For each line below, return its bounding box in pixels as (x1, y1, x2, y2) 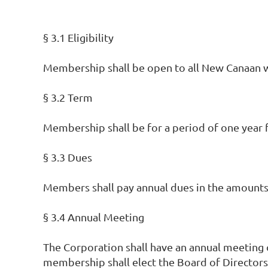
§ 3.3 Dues (43, 151, 92, 163)
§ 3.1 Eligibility (43, 31, 114, 44)
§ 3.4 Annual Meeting (43, 211, 144, 223)
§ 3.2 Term (43, 91, 93, 103)
